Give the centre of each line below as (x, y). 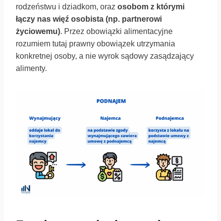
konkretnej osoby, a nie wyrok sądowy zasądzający (105, 56)
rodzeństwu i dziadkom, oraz (67, 7)
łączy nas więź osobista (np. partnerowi (89, 19)
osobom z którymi (151, 7)
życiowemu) (38, 31)
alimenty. (31, 68)
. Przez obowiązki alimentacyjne (116, 31)
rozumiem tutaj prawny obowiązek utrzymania (95, 44)
